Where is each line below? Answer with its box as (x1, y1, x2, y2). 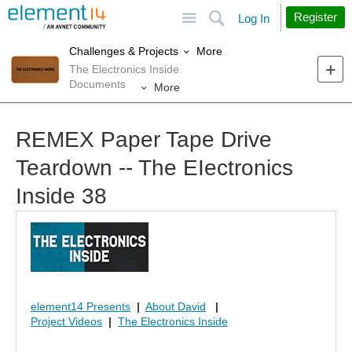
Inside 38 (16, 184, 107, 209)
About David (145, 300, 206, 313)
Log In (238, 12, 269, 25)
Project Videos (31, 315, 102, 328)
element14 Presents (31, 300, 130, 313)
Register (294, 10, 337, 24)
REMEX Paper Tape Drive (16, 127, 272, 152)
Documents (69, 77, 126, 90)
